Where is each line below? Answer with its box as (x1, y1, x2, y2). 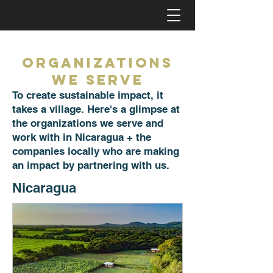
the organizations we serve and (12, 117, 163, 129)
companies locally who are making (12, 145, 179, 157)
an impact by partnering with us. (12, 159, 172, 171)
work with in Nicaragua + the (12, 131, 151, 143)
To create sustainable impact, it (12, 89, 163, 101)
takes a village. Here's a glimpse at (12, 103, 180, 115)
